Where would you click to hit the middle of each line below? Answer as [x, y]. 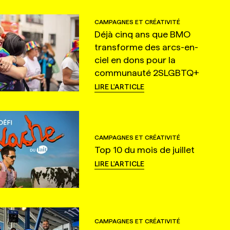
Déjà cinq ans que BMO [142, 34]
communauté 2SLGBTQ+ [147, 72]
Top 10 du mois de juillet [144, 150]
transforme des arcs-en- [146, 47]
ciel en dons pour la [135, 60]
